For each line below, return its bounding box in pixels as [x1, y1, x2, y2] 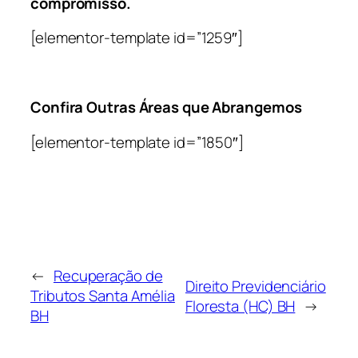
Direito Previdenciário [185, 275, 326, 296]
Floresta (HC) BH [185, 295, 296, 316]
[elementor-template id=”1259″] [30, 27, 243, 49]
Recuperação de [53, 265, 163, 287]
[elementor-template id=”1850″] [30, 131, 244, 153]
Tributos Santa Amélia [30, 285, 175, 307]
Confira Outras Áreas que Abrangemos [30, 97, 302, 118]
